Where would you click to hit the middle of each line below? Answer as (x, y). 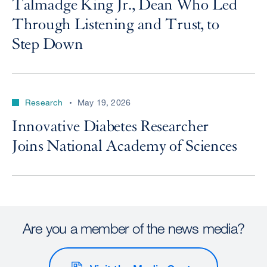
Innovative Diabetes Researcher (111, 127)
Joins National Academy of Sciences (125, 146)
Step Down (48, 44)
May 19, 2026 (104, 103)
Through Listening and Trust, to (116, 25)
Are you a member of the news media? (133, 228)
